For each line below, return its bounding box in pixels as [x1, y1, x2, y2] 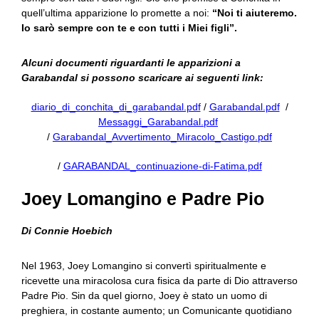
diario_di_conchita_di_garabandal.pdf [31, 101, 201, 113]
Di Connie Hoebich [21, 225, 113, 236]
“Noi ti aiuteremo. [212, 7, 297, 19]
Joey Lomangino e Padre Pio [21, 189, 264, 209]
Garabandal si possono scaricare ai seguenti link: [21, 72, 263, 83]
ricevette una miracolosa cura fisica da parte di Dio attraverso [21, 275, 298, 286]
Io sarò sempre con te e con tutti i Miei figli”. [21, 22, 237, 33]
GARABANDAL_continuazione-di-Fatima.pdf [63, 160, 262, 172]
